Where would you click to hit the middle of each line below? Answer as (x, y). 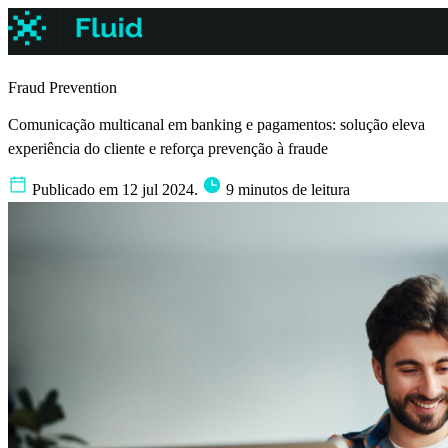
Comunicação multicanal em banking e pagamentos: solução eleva (216, 125)
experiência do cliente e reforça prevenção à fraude (168, 149)
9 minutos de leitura (286, 189)
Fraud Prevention (62, 87)
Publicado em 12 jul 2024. (115, 189)
